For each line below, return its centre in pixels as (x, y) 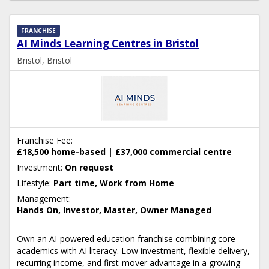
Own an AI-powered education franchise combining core (126, 239)
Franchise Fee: (45, 141)
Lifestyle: (34, 183)
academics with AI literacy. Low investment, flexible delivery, (134, 251)
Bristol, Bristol (45, 60)
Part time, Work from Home (114, 183)
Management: (44, 199)
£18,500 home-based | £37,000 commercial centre (125, 152)
